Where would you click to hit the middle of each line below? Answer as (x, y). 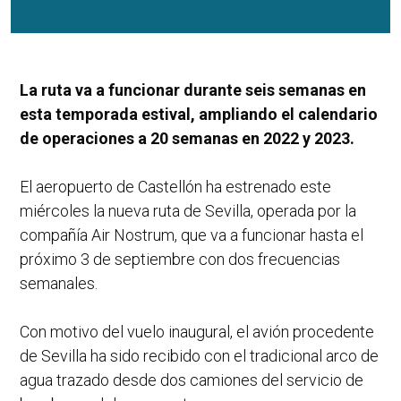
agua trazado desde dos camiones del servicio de (192, 380)
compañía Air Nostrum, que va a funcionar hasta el (192, 235)
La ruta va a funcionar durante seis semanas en (193, 90)
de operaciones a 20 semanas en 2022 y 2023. (187, 139)
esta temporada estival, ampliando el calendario (199, 115)
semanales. (59, 284)
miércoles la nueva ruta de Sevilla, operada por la (188, 211)
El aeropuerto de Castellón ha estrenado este (175, 187)
